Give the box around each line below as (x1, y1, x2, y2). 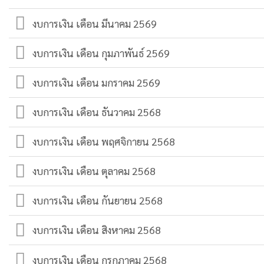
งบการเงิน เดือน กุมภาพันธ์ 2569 (32, 45, 170, 60)
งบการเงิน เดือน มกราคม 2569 (32, 75, 161, 90)
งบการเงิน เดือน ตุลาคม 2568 (32, 164, 156, 178)
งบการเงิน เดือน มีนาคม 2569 (32, 16, 157, 30)
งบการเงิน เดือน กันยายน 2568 (32, 193, 163, 207)
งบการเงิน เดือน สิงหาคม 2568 (32, 223, 161, 237)
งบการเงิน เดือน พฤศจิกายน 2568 (32, 134, 176, 148)
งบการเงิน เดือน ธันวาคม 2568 (32, 105, 161, 119)
